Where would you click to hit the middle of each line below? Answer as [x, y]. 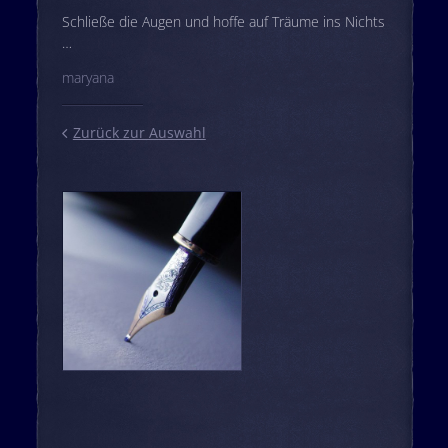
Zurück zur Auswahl [139, 133]
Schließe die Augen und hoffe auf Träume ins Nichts [223, 22]
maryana [87, 78]
